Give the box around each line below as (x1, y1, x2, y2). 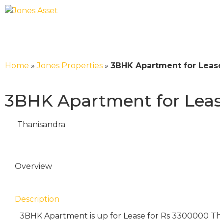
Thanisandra (17, 120, 65, 129)
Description (15, 194, 59, 204)
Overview (15, 162, 52, 171)
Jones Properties (37, 61, 103, 70)
